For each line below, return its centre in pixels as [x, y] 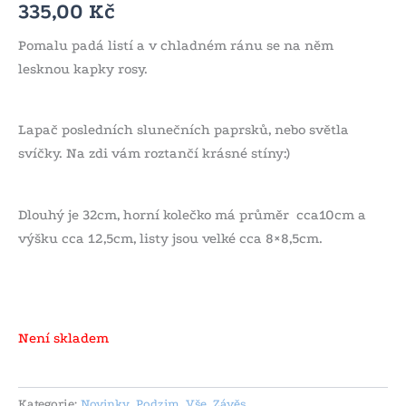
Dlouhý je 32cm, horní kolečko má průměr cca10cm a [192, 214]
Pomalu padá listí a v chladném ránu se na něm [176, 45]
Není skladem [63, 338]
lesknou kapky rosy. [83, 68]
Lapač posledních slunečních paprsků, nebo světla [184, 130]
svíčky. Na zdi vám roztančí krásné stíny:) [154, 154]
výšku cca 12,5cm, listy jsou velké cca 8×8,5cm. [170, 238]
